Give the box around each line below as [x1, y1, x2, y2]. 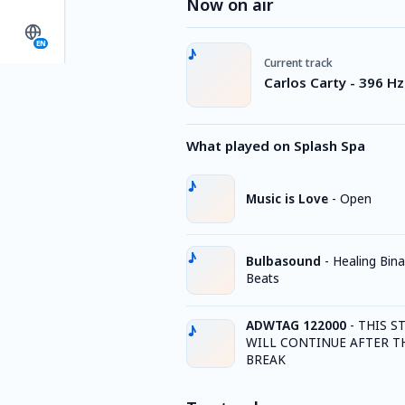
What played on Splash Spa [186, 137, 365, 155]
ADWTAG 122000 [246, 317, 346, 334]
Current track [264, 54, 333, 71]
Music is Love [246, 190, 328, 207]
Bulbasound [246, 253, 321, 269]
